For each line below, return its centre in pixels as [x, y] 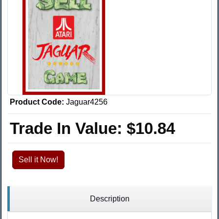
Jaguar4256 [87, 102]
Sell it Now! [38, 160]
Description [109, 199]
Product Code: [37, 102]
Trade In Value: [68, 129]
